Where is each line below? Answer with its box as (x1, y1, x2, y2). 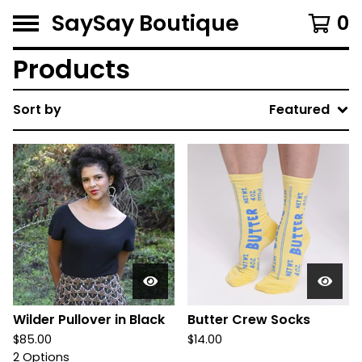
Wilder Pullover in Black (13, 310, 165, 329)
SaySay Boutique (52, 8, 239, 38)
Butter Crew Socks (187, 310, 310, 329)
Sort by (13, 100, 61, 119)
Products (13, 51, 130, 87)
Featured (269, 100, 330, 119)
